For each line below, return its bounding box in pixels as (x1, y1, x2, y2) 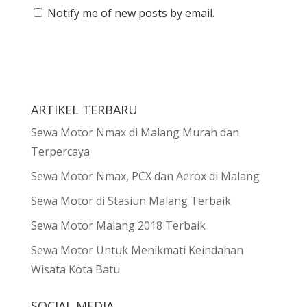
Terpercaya (30, 143, 90, 159)
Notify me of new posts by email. (47, 5, 214, 21)
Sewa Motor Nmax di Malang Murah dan (30, 124, 239, 140)
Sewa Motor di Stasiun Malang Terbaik (30, 193, 231, 208)
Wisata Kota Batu (30, 261, 120, 277)
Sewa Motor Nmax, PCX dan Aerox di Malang (30, 168, 260, 184)
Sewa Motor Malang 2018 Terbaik (30, 217, 206, 233)
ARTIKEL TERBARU (30, 101, 138, 118)
